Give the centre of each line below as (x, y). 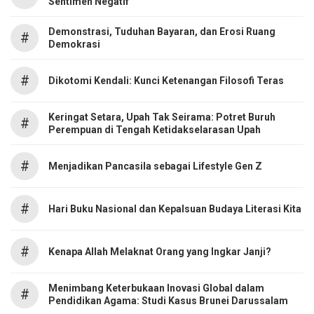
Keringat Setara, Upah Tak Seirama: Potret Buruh (162, 117)
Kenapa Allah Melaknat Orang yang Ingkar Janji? (160, 251)
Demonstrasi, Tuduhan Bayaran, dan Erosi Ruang (162, 31)
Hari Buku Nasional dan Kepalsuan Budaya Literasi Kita (175, 209)
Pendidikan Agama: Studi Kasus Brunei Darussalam (168, 300)
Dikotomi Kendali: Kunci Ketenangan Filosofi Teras (166, 80)
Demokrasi (74, 44)
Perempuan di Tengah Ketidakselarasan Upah (155, 129)
